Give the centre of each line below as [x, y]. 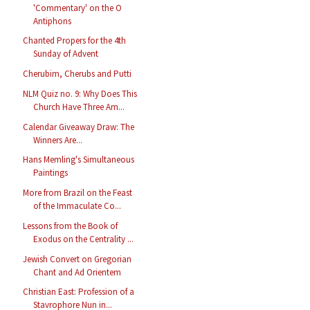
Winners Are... [58, 140]
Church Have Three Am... [79, 107]
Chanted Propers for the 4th [75, 41]
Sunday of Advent [66, 54]
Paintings [51, 173]
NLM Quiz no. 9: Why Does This [80, 93]
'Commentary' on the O [78, 8]
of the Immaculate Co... [77, 206]
